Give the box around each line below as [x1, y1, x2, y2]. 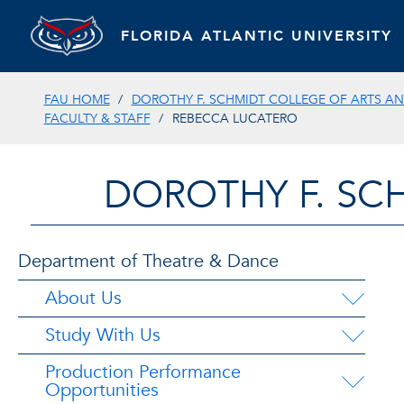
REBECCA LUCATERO [171, 110, 298, 127]
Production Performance [45, 360, 241, 384]
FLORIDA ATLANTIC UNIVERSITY [120, 25, 392, 46]
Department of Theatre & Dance [18, 249, 279, 273]
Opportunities [45, 378, 159, 402]
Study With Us [45, 323, 161, 347]
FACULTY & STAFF [43, 110, 151, 127]
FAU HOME [43, 91, 110, 108]
